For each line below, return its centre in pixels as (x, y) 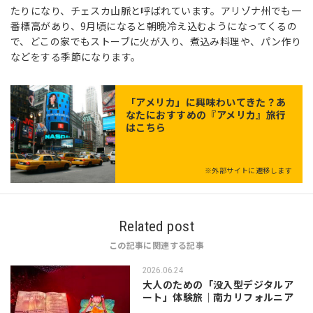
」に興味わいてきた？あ (231, 102)
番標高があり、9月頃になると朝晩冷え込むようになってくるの (154, 26)
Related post (156, 226)
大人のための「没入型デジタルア (218, 284)
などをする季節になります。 (76, 56)
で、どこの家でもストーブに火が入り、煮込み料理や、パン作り (156, 41)
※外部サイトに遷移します (248, 170)
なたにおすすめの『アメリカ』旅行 (206, 114)
